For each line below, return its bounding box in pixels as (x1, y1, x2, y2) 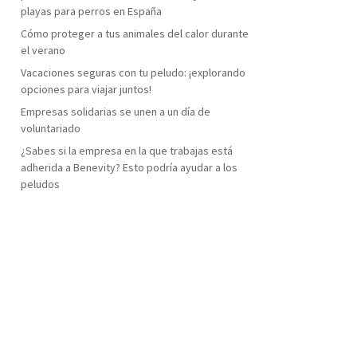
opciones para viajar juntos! (20, 81, 151, 96)
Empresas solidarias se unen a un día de (20, 104, 210, 119)
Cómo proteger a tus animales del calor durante (20, 25, 249, 41)
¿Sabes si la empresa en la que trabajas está (20, 143, 233, 158)
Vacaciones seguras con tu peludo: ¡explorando (20, 65, 245, 80)
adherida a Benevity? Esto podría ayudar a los (20, 159, 237, 175)
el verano (20, 42, 65, 57)
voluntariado (20, 120, 80, 135)
